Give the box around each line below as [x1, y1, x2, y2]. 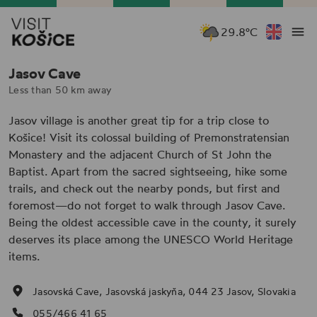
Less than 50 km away [8, 83, 111, 96]
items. [8, 249, 40, 263]
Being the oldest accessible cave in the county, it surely [8, 215, 296, 229]
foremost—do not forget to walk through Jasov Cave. [8, 198, 285, 212]
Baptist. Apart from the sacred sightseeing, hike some [8, 164, 287, 178]
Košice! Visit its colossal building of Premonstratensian [8, 130, 289, 144]
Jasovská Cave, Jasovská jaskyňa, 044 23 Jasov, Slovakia [33, 285, 296, 297]
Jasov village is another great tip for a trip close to [8, 113, 269, 127]
